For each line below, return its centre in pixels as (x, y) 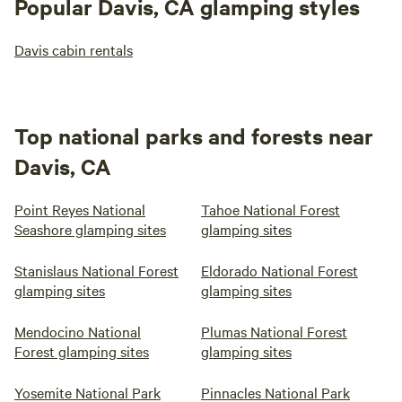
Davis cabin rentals (74, 49)
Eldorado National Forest (280, 270)
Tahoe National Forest (271, 209)
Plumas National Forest (274, 331)
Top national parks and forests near (194, 135)
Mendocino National (78, 331)
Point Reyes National (80, 209)
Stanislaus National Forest (96, 270)
